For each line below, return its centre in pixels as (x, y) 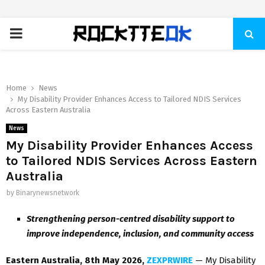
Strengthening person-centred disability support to (131, 219)
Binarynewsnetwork (48, 193)
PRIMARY (37, 33)
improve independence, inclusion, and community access (140, 233)
